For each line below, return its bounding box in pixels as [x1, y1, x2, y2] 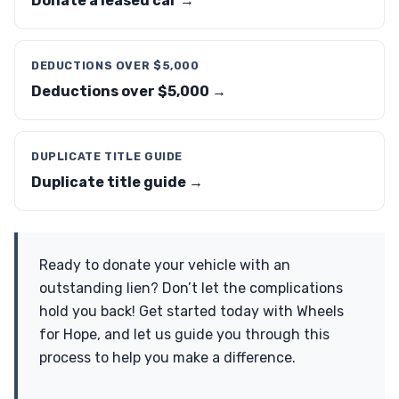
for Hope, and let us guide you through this [39, 326, 330, 343]
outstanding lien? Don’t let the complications [39, 280, 343, 297]
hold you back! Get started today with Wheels [39, 303, 344, 320]
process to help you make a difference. [39, 349, 296, 366]
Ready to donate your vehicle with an [39, 256, 290, 273]
